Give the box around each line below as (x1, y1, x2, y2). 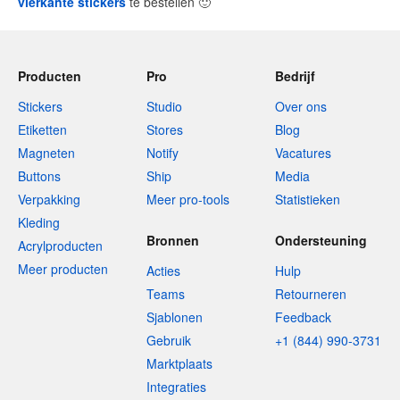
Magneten (18, 144, 75, 162)
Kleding (18, 213, 60, 231)
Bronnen (146, 231, 199, 249)
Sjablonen (146, 308, 203, 326)
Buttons (18, 167, 61, 185)
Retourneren (275, 285, 346, 303)
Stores (146, 121, 183, 138)
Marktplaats (146, 354, 212, 372)
